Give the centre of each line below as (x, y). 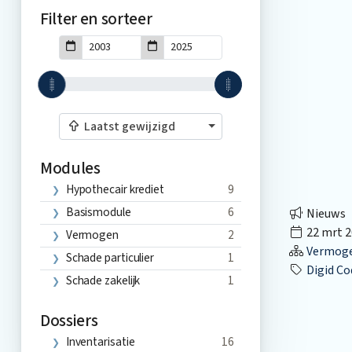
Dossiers (69, 321)
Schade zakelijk (103, 280)
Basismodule (98, 212)
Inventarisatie (100, 341)
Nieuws (325, 213)
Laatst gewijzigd (128, 127)
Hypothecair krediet (115, 189)
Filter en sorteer (96, 19)
